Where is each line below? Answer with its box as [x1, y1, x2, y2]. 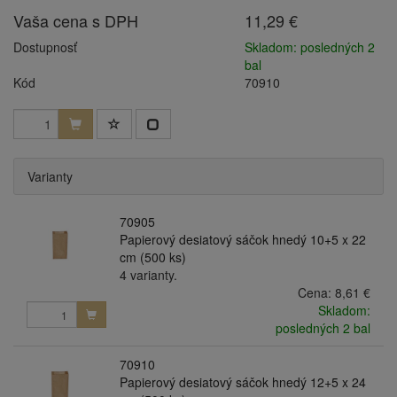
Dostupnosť [13, 38, 77, 56]
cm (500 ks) [119, 248, 186, 266]
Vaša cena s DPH [13, 9, 138, 32]
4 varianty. [119, 266, 177, 284]
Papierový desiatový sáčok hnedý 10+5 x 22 [119, 230, 366, 248]
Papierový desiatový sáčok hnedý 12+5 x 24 [119, 373, 366, 391]
